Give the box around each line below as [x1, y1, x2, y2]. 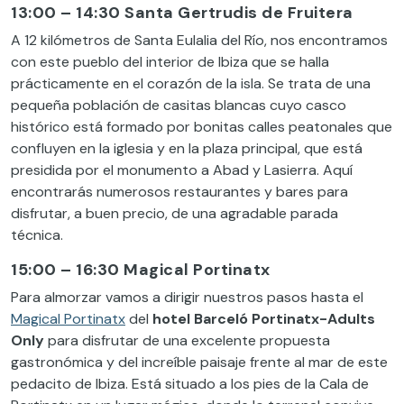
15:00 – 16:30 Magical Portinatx [11, 258, 271, 280]
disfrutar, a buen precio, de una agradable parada [11, 203, 338, 223]
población [73, 95, 139, 115]
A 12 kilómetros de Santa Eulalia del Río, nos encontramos [11, 30, 388, 50]
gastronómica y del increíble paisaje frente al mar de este [11, 352, 388, 372]
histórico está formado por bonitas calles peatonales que [11, 116, 392, 136]
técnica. [11, 225, 63, 244]
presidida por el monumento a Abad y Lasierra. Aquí [11, 160, 353, 179]
